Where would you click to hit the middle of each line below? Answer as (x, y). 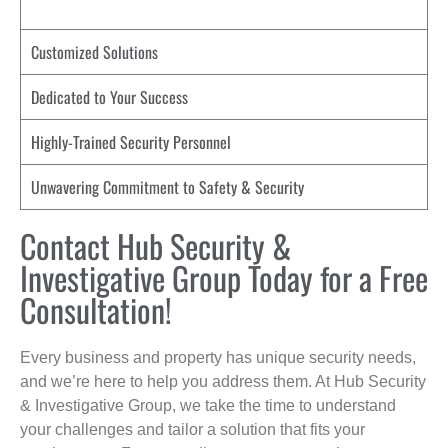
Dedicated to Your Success (109, 96)
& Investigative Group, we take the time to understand (208, 405)
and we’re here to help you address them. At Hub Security (223, 381)
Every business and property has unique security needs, (218, 357)
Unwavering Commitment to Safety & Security (167, 186)
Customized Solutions (94, 51)
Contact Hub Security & (155, 245)
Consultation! (96, 309)
